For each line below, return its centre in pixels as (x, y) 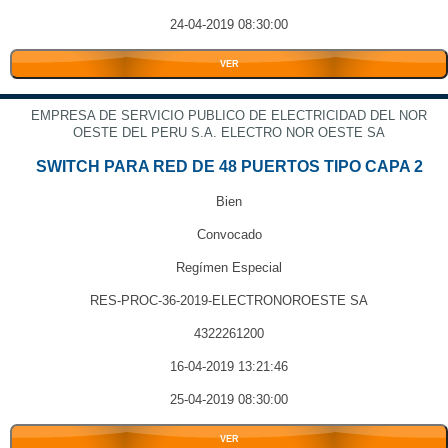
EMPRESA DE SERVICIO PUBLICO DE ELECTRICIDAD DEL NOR (229, 115)
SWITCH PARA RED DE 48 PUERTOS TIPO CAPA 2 (229, 166)
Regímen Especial (229, 267)
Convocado (229, 234)
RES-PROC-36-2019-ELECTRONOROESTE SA (229, 300)
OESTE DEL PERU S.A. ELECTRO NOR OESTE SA (229, 132)
